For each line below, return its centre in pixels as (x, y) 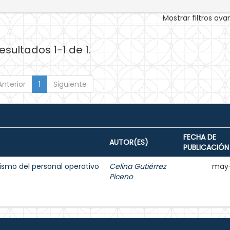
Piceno (121, 177)
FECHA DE (200, 137)
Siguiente (70, 84)
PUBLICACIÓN (206, 147)
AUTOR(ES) (129, 142)
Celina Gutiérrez (138, 166)
